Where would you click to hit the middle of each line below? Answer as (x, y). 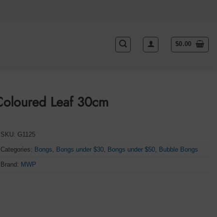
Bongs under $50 (132, 150)
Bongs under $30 (80, 150)
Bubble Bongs (179, 150)
